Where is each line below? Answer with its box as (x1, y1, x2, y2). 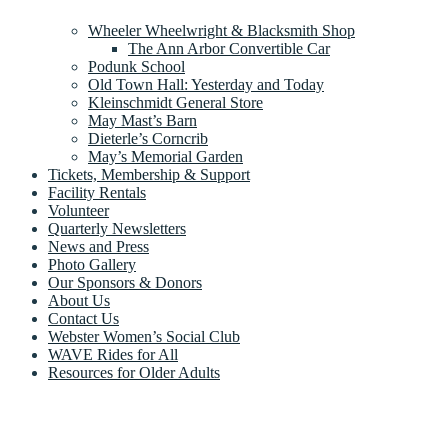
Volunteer (48, 202, 109, 219)
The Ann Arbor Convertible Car (128, 40, 330, 57)
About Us (48, 292, 110, 309)
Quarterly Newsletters (48, 220, 186, 237)
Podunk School (88, 58, 185, 75)
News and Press (48, 238, 149, 255)
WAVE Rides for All (48, 346, 178, 363)
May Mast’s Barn (88, 112, 197, 129)
